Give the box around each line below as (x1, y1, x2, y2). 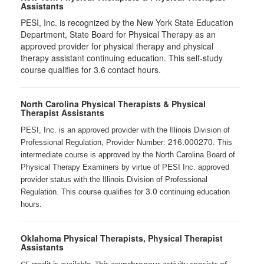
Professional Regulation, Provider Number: (21, 138, 168, 147)
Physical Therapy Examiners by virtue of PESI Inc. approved (21, 163, 229, 171)
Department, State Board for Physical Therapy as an (21, 28, 216, 40)
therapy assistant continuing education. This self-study (21, 52, 223, 64)
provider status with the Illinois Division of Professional (21, 175, 207, 184)
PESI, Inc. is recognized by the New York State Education (21, 16, 233, 28)
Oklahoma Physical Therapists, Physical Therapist (21, 232, 223, 244)
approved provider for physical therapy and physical (21, 40, 213, 52)
